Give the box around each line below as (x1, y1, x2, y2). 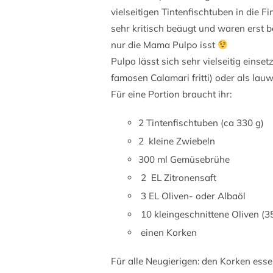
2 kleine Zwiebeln (138, 135, 215, 147)
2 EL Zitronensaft (138, 172, 216, 183)
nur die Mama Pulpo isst (111, 39, 218, 51)
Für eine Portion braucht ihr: (111, 88, 232, 100)
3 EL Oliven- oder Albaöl (138, 190, 246, 202)
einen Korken (138, 227, 197, 238)
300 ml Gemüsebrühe (138, 154, 230, 165)
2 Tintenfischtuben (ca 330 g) (138, 117, 264, 129)
